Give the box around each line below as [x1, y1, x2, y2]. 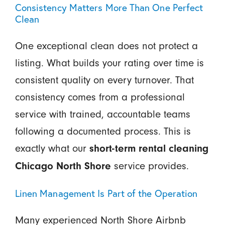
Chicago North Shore [15, 160, 111, 172]
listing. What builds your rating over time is [15, 56, 204, 69]
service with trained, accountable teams [15, 107, 190, 120]
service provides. [110, 159, 189, 172]
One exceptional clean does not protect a [15, 39, 198, 52]
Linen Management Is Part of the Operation [15, 186, 198, 199]
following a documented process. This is [15, 125, 191, 137]
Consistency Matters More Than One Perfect [15, 1, 203, 14]
